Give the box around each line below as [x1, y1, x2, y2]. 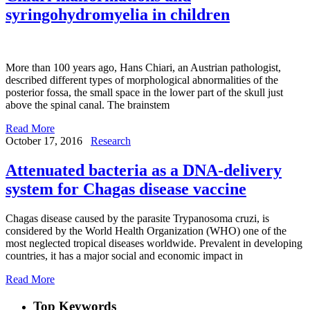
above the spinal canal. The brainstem [6, 99, 170, 111]
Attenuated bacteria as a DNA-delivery [6, 161, 282, 180]
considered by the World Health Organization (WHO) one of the [6, 225, 286, 237]
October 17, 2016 [6, 135, 82, 147]
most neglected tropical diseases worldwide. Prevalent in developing [6, 237, 302, 250]
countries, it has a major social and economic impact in [6, 250, 243, 262]
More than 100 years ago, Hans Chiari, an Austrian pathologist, [6, 62, 281, 74]
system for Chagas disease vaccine [6, 180, 246, 199]
